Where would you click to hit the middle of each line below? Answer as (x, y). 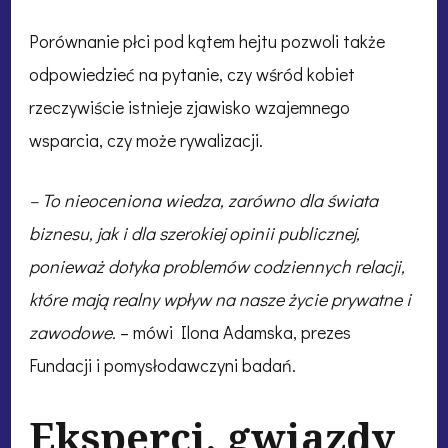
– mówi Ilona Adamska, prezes (233, 332)
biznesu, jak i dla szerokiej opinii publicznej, (194, 233)
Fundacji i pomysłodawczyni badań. (162, 365)
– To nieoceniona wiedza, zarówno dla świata (203, 200)
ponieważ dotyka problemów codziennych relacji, (217, 266)
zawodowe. (72, 332)
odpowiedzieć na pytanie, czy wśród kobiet (192, 74)
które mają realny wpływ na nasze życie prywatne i (220, 299)
